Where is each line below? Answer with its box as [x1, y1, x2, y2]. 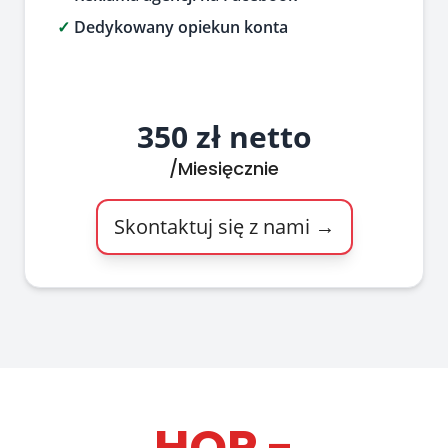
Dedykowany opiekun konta [70, 16, 288, 38]
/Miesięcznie [169, 156, 279, 181]
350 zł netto [136, 116, 312, 157]
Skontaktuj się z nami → [113, 213, 335, 240]
